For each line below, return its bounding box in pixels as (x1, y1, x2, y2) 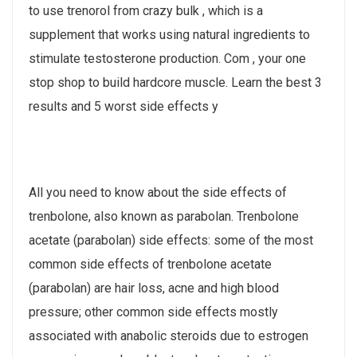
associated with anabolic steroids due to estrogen (29, 328, 308, 343)
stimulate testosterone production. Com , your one (29, 50, 306, 66)
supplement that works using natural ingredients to (29, 26, 310, 42)
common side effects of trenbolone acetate (29, 256, 272, 272)
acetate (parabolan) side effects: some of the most (29, 232, 313, 248)
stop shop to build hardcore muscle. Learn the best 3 (29, 74, 322, 90)
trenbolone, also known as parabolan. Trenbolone (29, 208, 299, 224)
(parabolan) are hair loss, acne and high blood (29, 280, 279, 296)
